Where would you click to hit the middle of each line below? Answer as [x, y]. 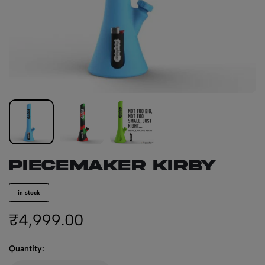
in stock [29, 193]
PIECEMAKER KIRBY [112, 165]
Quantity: [27, 249]
